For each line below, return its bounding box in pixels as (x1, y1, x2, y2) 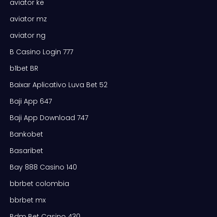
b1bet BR (10, 63, 38, 73)
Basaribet (10, 145, 43, 155)
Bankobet (10, 129, 43, 139)
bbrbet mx (10, 195, 46, 205)
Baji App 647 (10, 96, 52, 106)
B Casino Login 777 (10, 46, 73, 57)
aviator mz (10, 14, 47, 24)
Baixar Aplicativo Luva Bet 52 (10, 79, 108, 90)
